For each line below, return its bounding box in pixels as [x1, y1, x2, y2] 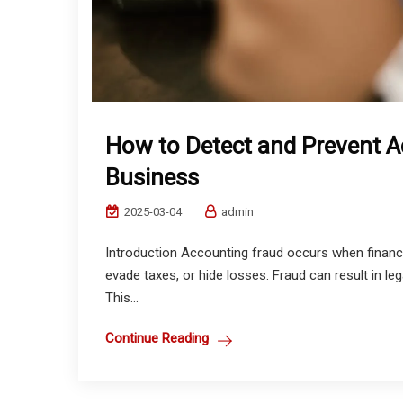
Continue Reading [105, 330, 209, 347]
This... [105, 290, 139, 307]
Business [105, 164, 199, 192]
